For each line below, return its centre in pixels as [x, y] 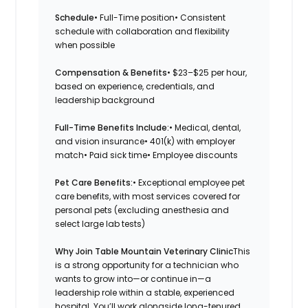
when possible [85, 45]
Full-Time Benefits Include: [112, 127]
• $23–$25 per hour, [207, 72]
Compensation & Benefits [111, 72]
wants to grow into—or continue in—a [133, 278]
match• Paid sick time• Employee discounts [147, 155]
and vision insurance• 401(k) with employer [145, 141]
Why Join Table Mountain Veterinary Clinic [144, 251]
